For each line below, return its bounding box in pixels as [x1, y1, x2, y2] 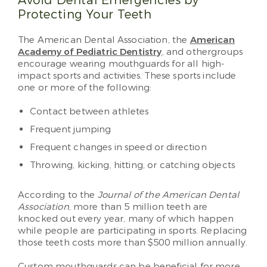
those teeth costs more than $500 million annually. [18, 237, 248, 249]
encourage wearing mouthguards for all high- [18, 58, 225, 70]
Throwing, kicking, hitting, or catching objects [30, 159, 235, 171]
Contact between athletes [30, 105, 149, 117]
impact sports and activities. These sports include [18, 70, 237, 82]
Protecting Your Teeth [18, 7, 152, 23]
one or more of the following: [18, 82, 152, 94]
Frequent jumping [30, 123, 111, 135]
